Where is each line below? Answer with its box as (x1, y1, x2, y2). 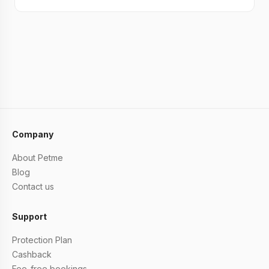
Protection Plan (12, 235, 72, 245)
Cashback (12, 249, 52, 259)
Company (12, 129, 53, 139)
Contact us (12, 181, 54, 192)
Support (12, 211, 47, 222)
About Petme (12, 153, 63, 163)
